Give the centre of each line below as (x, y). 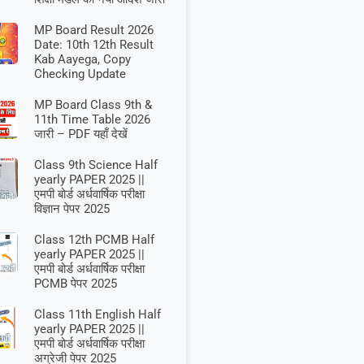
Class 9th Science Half (95, 165)
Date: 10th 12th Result (93, 44)
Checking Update (80, 74)
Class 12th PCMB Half (94, 239)
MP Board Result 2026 (93, 30)
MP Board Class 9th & (93, 104)
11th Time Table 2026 (92, 119)
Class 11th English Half (97, 314)
